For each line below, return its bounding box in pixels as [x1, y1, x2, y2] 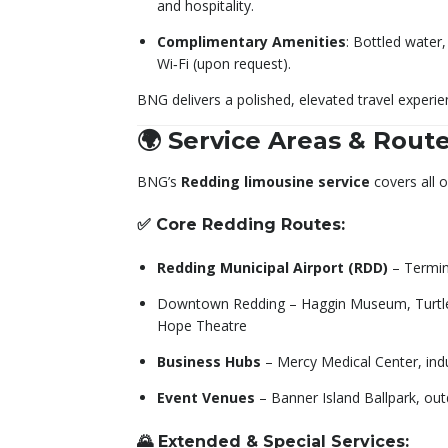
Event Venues [157, 388, 255, 408]
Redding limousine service [181, 171, 370, 191]
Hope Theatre [157, 316, 247, 336]
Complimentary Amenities [157, 31, 346, 51]
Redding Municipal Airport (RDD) [157, 258, 388, 278]
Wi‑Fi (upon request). [157, 53, 291, 73]
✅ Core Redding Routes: [137, 215, 345, 235]
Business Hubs [157, 352, 261, 372]
